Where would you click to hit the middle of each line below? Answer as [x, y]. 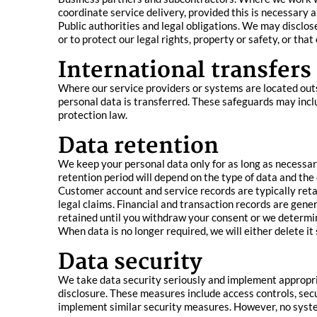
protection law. [93, 115]
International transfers [185, 70]
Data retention [138, 146]
